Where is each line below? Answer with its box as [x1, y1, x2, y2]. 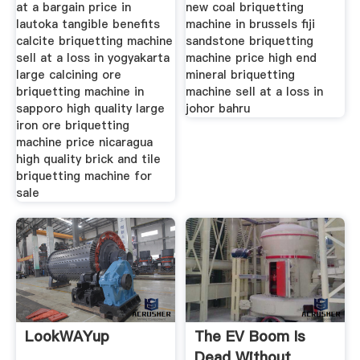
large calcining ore [15, 66, 121, 83]
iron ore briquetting [15, 117, 129, 133]
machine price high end [186, 49, 317, 66]
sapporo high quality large [15, 100, 165, 117]
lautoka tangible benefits [15, 15, 160, 32]
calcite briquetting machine [15, 32, 173, 49]
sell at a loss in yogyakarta [15, 49, 170, 66]
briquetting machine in [15, 83, 144, 100]
